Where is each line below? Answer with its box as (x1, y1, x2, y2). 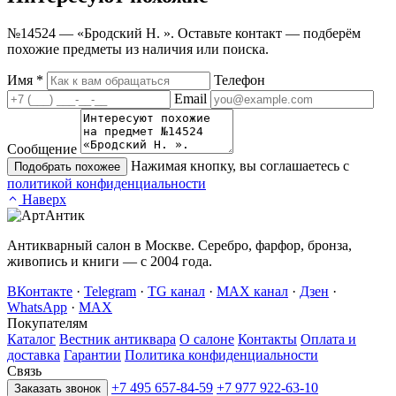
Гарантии (64, 347, 121, 363)
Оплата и (301, 331, 356, 347)
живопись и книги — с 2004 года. (7, 254, 212, 270)
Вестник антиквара (59, 331, 176, 347)
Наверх (22, 192, 66, 208)
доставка (7, 347, 60, 363)
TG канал (148, 284, 205, 300)
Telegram (84, 284, 136, 300)
